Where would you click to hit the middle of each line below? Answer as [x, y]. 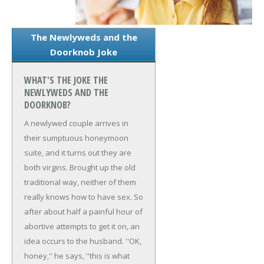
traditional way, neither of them [80, 182]
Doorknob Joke [84, 52]
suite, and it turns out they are [78, 152]
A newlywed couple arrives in [76, 123]
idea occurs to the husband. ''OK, [83, 241]
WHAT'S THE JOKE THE [66, 80]
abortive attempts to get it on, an [82, 226]
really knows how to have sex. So [84, 197]
